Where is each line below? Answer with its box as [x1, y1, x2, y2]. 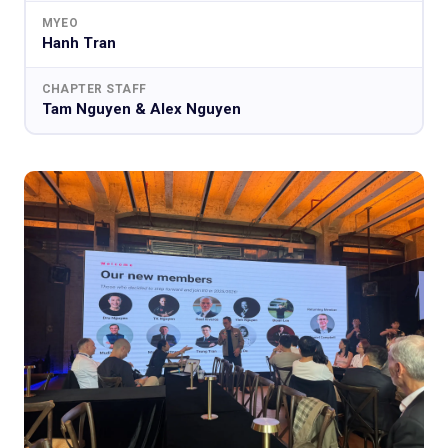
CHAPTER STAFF [41, 82, 147, 97]
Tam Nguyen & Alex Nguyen [41, 100, 241, 119]
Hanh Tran [41, 34, 116, 53]
